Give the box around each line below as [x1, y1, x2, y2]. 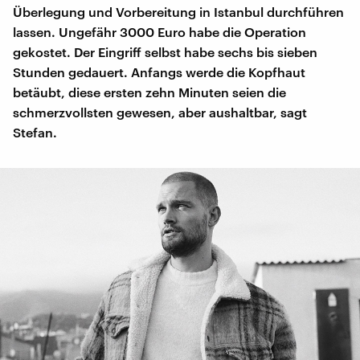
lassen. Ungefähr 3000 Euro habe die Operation [13, 23, 306, 39]
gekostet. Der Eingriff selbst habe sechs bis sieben [13, 43, 317, 59]
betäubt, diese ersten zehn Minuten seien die [13, 84, 286, 100]
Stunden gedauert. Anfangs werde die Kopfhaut [13, 63, 305, 80]
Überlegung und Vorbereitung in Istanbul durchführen [13, 3, 344, 19]
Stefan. [13, 124, 57, 140]
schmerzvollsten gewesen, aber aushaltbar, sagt [13, 104, 307, 120]
